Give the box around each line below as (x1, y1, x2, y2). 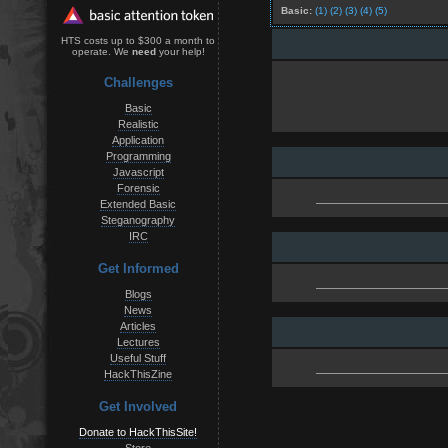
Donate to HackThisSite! (79, 426, 197, 439)
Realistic (117, 117, 159, 130)
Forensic (116, 181, 160, 194)
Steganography (101, 213, 175, 226)
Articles (120, 319, 156, 332)
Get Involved (99, 399, 177, 415)
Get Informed (97, 260, 179, 276)
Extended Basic (100, 197, 176, 210)
